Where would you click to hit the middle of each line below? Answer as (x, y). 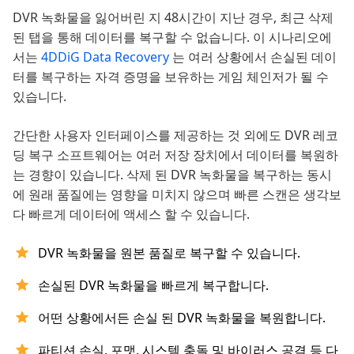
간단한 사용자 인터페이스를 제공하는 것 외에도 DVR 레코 (175, 136)
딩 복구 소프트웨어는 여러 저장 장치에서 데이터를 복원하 (175, 155)
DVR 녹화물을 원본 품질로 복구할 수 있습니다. (169, 253)
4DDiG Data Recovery (107, 57)
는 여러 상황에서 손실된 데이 (254, 57)
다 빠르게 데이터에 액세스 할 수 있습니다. (131, 215)
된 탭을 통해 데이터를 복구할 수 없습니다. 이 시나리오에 (172, 38)
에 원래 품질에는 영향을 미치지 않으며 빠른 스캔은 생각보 (177, 195)
